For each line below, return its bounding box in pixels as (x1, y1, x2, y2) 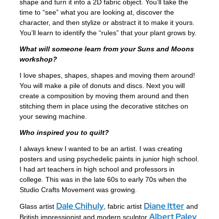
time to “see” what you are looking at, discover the (20, 8, 174, 17)
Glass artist (20, 202, 56, 211)
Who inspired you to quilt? (20, 129, 111, 137)
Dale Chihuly (56, 200, 104, 212)
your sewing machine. (20, 112, 87, 121)
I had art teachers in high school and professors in (20, 165, 175, 174)
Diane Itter (144, 200, 184, 212)
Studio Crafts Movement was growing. (20, 186, 139, 194)
